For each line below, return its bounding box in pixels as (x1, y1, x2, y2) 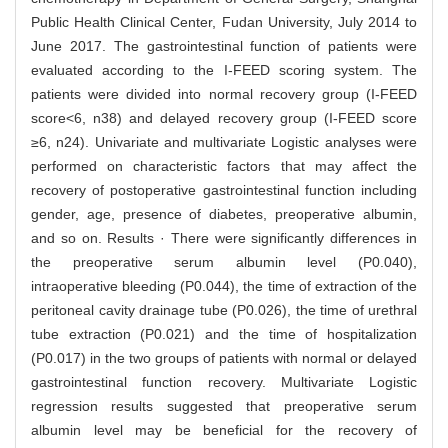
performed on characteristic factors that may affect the (31, 158, 417, 175)
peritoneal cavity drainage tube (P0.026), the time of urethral (31, 302, 417, 319)
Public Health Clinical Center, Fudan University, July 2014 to (31, 14, 417, 31)
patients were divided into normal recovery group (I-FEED (31, 86, 417, 103)
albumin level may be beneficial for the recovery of (31, 422, 417, 439)
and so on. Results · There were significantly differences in (31, 230, 417, 247)
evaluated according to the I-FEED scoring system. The (31, 62, 417, 79)
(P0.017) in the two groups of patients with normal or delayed (31, 350, 417, 367)
